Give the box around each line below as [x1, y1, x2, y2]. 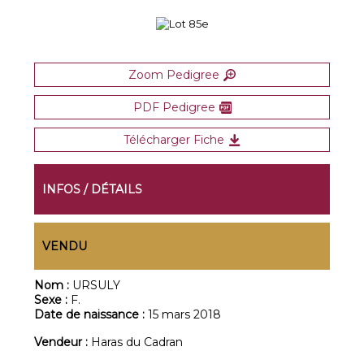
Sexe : [34, 292, 71, 307]
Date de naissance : [34, 307, 149, 322]
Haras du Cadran [91, 335, 184, 349]
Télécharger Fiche [123, 132, 224, 147]
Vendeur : [34, 335, 92, 349]
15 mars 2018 [148, 307, 222, 322]
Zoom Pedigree [128, 67, 219, 82]
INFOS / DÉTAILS [42, 182, 143, 197]
